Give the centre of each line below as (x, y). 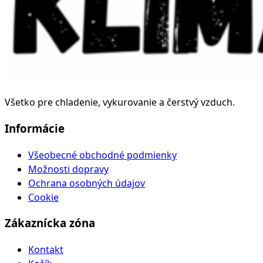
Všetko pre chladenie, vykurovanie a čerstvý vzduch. (120, 102)
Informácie (35, 128)
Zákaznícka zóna (50, 223)
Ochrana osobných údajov (87, 183)
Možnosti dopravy (68, 169)
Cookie (43, 197)
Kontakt (46, 250)
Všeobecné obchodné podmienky (102, 155)
